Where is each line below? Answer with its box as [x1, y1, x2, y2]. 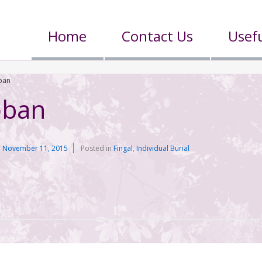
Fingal [113, 143, 133, 153]
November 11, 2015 [2, 143, 68, 153]
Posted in [81, 143, 114, 153]
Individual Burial [136, 143, 190, 153]
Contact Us [122, 26, 194, 46]
